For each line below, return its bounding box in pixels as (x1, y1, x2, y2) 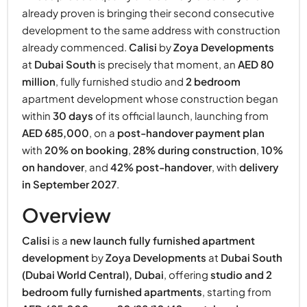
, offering (164, 268, 210, 282)
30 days (53, 109, 93, 123)
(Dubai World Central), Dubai (22, 268, 164, 282)
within (22, 109, 53, 123)
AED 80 (238, 58, 274, 71)
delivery (239, 160, 279, 174)
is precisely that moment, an (96, 58, 238, 71)
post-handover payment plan (117, 126, 265, 140)
